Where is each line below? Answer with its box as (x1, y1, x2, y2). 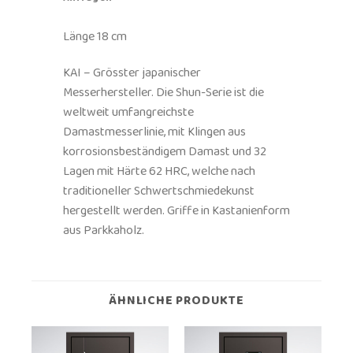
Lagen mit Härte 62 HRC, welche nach (63, 161, 255, 181)
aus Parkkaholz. (63, 220, 144, 240)
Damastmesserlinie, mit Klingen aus (63, 121, 246, 142)
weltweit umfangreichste (63, 102, 194, 122)
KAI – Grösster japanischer (63, 62, 201, 83)
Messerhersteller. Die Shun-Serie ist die (63, 82, 264, 102)
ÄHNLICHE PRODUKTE (109, 290, 244, 310)
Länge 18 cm (63, 26, 127, 46)
